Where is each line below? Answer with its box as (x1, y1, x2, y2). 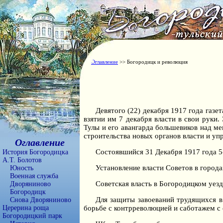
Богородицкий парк (2, 212, 62, 220)
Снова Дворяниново (10, 196, 71, 204)
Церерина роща (2, 204, 49, 212)
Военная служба (10, 172, 58, 180)
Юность (10, 164, 33, 172)
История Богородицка (2, 148, 68, 156)
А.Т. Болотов (2, 156, 42, 164)
